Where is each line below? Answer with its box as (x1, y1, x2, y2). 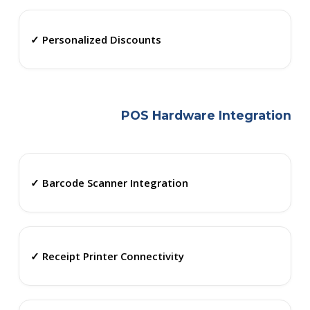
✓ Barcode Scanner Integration (30, 175, 188, 190)
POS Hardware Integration (121, 108, 292, 123)
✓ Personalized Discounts (30, 32, 161, 46)
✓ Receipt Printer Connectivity (30, 248, 184, 263)
